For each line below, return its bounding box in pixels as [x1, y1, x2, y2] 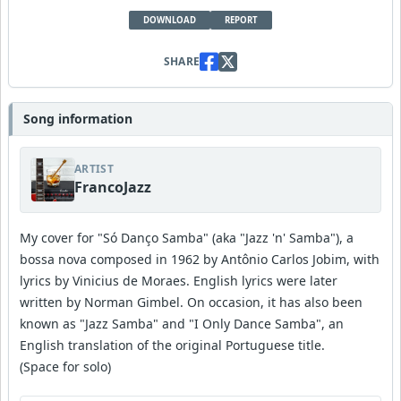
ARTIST [74, 161, 114, 177]
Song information [23, 110, 132, 128]
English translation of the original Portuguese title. [20, 337, 325, 354]
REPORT [225, 14, 258, 27]
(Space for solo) [20, 358, 111, 376]
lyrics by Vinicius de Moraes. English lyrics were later [20, 272, 337, 290]
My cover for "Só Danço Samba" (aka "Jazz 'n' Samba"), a [20, 229, 354, 247]
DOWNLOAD [143, 14, 196, 27]
